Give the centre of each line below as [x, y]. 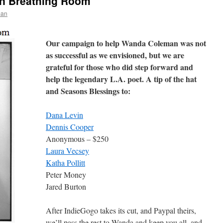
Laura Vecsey [67, 151]
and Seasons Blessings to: [88, 91]
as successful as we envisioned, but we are [115, 55]
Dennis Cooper [70, 127]
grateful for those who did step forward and [119, 67]
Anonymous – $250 [77, 139]
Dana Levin [64, 115]
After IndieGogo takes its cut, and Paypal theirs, [121, 210]
